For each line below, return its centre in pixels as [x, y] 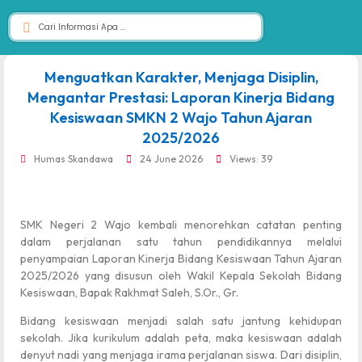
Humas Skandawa [74, 159]
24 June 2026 [171, 159]
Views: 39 [251, 159]
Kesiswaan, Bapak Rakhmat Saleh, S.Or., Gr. [129, 293]
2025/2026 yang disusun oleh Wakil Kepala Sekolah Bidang [181, 276]
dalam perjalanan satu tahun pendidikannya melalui [181, 242]
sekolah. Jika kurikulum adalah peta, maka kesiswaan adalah [181, 338]
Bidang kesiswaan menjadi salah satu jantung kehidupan [181, 321]
